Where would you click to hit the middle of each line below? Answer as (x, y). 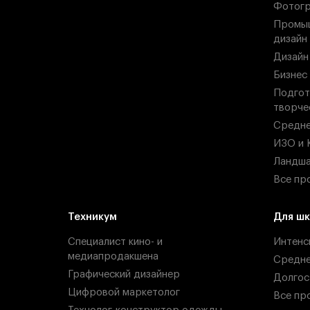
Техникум (92, 217)
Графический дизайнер (124, 275)
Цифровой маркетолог (124, 293)
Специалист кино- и (115, 242)
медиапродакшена (113, 257)
